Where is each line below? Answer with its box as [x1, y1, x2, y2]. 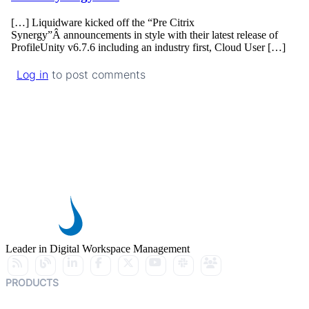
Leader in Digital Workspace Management [6, 242, 190, 255]
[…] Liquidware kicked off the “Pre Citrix [11, 16, 195, 28]
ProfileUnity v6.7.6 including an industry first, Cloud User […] [11, 41, 286, 53]
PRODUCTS [6, 276, 59, 288]
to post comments [48, 67, 146, 81]
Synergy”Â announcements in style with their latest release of [11, 28, 278, 41]
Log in [17, 67, 48, 81]
